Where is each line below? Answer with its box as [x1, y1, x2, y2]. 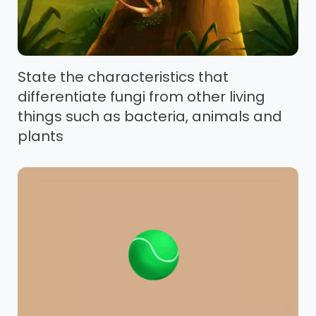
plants [18, 126, 63, 147]
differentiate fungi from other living [18, 87, 265, 107]
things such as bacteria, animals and [18, 107, 282, 127]
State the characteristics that [18, 67, 229, 87]
